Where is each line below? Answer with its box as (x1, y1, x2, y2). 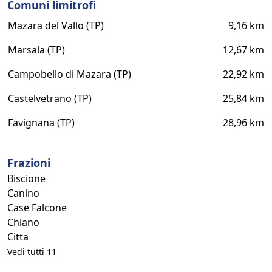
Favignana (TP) (8, 116, 75, 129)
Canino (7, 186, 39, 200)
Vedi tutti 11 (7, 246, 56, 257)
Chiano (7, 216, 39, 229)
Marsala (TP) (8, 43, 65, 56)
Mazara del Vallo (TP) (8, 19, 104, 32)
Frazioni (7, 155, 50, 170)
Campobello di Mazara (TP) (8, 67, 131, 81)
